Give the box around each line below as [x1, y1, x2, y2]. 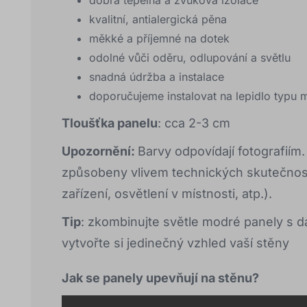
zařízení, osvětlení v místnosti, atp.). [62, 186, 272, 201]
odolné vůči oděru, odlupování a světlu [89, 51, 291, 65]
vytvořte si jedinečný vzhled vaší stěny [62, 236, 289, 251]
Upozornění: [62, 144, 138, 159]
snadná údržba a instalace [89, 70, 224, 84]
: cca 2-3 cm [158, 116, 230, 131]
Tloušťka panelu [62, 116, 158, 131]
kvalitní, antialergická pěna [89, 12, 227, 27]
